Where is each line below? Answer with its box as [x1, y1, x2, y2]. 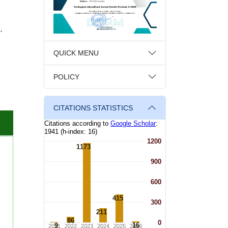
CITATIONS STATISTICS [53, 104, 133, 112]
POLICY [53, 72, 79, 81]
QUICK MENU [53, 49, 99, 58]
